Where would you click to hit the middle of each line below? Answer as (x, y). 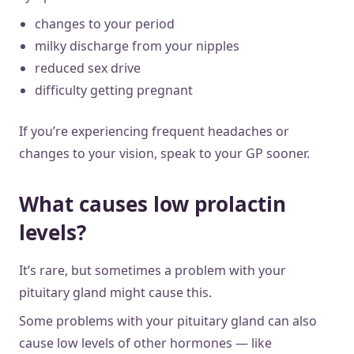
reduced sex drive (88, 68)
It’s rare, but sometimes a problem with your (153, 270)
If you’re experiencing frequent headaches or (154, 131)
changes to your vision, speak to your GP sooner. (164, 153)
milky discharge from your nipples (137, 45)
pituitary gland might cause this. (117, 292)
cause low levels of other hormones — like (145, 343)
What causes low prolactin (153, 203)
